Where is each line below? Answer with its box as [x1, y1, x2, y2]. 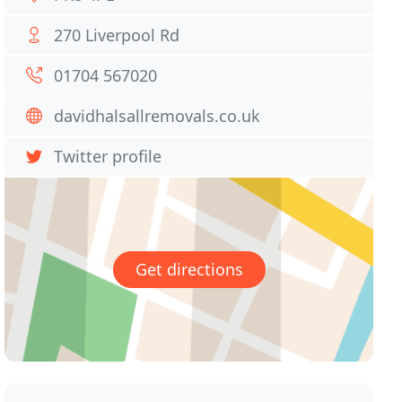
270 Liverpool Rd [54, 24, 180, 46]
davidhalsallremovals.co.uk [54, 105, 261, 127]
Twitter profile [54, 145, 162, 167]
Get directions [135, 258, 243, 281]
